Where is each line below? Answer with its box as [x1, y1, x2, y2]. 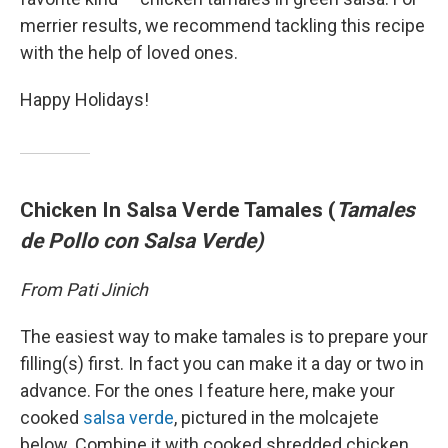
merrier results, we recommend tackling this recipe [20, 14, 425, 36]
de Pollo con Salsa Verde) [20, 227, 263, 253]
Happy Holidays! [20, 88, 149, 110]
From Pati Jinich [20, 278, 148, 300]
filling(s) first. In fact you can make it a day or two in [20, 352, 424, 374]
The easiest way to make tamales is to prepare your [20, 325, 428, 347]
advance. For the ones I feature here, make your [20, 379, 395, 401]
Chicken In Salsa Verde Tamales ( [20, 196, 336, 222]
